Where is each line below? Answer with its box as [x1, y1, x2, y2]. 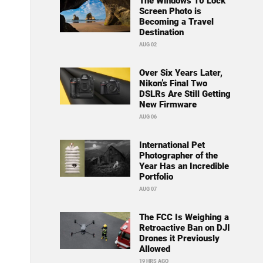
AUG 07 [139, 186, 157, 193]
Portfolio [139, 171, 173, 183]
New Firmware [139, 99, 197, 110]
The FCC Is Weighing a [139, 212, 229, 223]
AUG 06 [139, 114, 157, 120]
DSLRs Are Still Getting [139, 89, 231, 100]
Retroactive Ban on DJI [139, 222, 230, 234]
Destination [139, 27, 184, 38]
